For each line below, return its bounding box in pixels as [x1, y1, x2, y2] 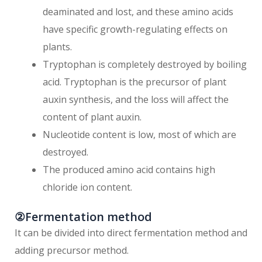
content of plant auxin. [43, 111, 142, 124]
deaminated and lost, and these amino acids [43, 5, 233, 19]
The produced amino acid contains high [43, 163, 215, 177]
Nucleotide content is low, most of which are [43, 128, 236, 142]
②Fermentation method [15, 209, 152, 225]
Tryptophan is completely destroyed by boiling [43, 58, 247, 71]
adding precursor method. [15, 244, 129, 257]
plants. [43, 40, 72, 54]
